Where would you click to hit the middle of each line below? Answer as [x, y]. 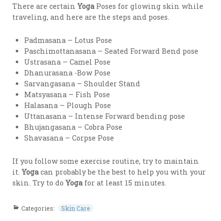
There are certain [45, 6]
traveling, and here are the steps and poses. [92, 17]
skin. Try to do [39, 183]
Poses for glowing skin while [149, 6]
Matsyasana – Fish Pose [67, 95]
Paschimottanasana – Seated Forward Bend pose [111, 51]
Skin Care [76, 208]
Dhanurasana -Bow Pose [68, 73]
